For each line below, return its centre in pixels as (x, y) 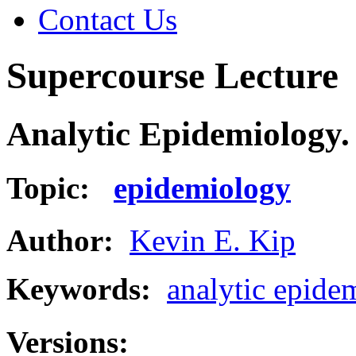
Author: (60, 241)
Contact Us (108, 19)
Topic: (60, 188)
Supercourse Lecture (172, 76)
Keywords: (87, 289)
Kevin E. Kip (213, 241)
